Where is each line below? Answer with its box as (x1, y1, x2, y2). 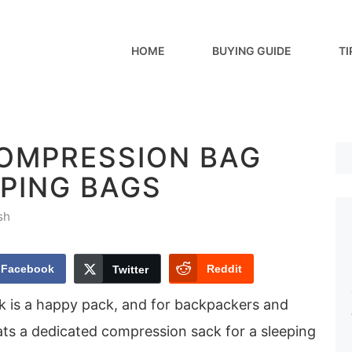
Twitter (112, 262, 148, 276)
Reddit (207, 262, 242, 275)
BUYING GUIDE (211, 44, 291, 57)
